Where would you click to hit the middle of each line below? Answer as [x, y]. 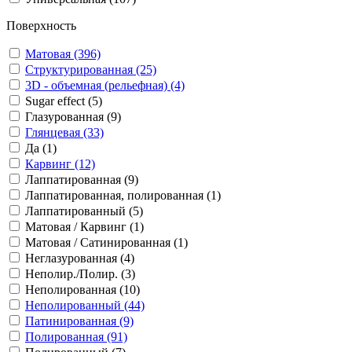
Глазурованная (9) [73, 117]
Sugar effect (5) [64, 101]
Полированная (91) [76, 337]
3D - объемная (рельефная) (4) [105, 85]
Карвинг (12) [60, 164]
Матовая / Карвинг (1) [84, 227]
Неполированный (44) [85, 305]
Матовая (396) [63, 54]
